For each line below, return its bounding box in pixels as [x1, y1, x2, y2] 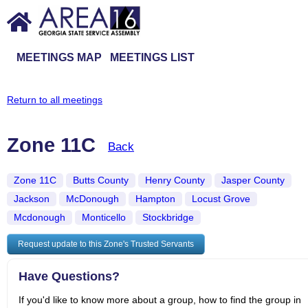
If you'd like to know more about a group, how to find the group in [19, 294, 301, 306]
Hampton [135, 193, 175, 205]
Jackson [14, 193, 49, 205]
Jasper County [221, 175, 285, 186]
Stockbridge [142, 212, 194, 223]
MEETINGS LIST [110, 52, 195, 63]
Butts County [73, 175, 129, 186]
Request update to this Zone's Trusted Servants [18, 239, 194, 250]
